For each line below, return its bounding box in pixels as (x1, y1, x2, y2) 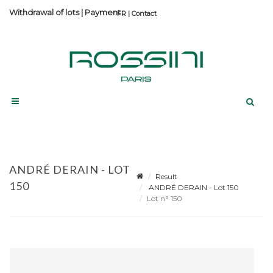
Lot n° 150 (147, 193, 184, 203)
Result (155, 171, 177, 181)
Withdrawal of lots (9, 7, 79, 17)
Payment (85, 7, 121, 17)
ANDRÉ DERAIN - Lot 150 (147, 182, 239, 192)
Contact (131, 9, 157, 18)
